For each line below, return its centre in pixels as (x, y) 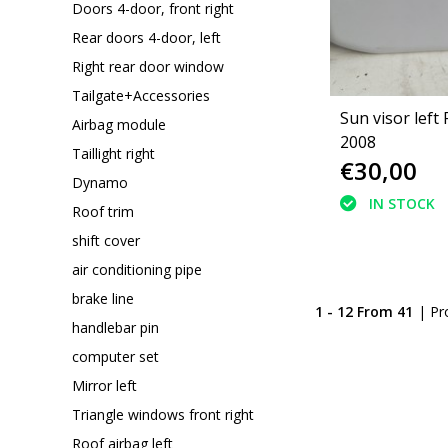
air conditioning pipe (137, 269)
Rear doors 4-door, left (146, 37)
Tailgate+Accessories (141, 95)
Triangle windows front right (163, 414)
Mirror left (104, 385)
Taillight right (113, 153)
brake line (103, 298)
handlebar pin (115, 327)
